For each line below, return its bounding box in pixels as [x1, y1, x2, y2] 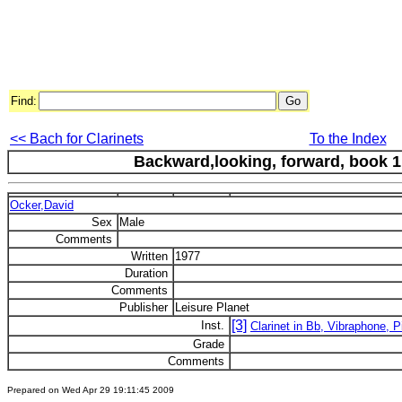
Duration [125, 267, 171, 280]
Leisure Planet [175, 301, 249, 314]
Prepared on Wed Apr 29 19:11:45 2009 [7, 385, 174, 395]
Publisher [119, 301, 171, 314]
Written [131, 249, 171, 263]
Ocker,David [10, 198, 74, 212]
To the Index [309, 131, 387, 146]
